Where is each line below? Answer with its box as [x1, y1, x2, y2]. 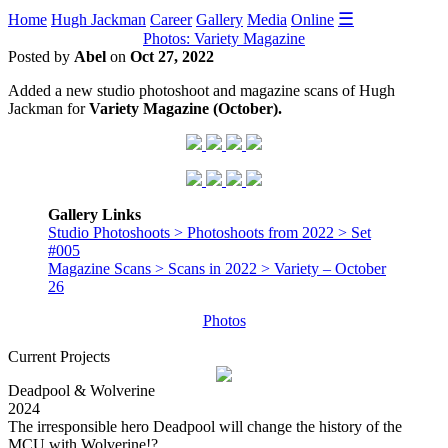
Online [291, 11, 334, 28]
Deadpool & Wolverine [8, 382, 155, 399]
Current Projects [8, 348, 110, 365]
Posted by [8, 48, 74, 65]
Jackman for [8, 100, 85, 117]
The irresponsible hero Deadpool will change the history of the [8, 418, 402, 435]
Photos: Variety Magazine [143, 30, 305, 47]
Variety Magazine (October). [85, 100, 282, 117]
